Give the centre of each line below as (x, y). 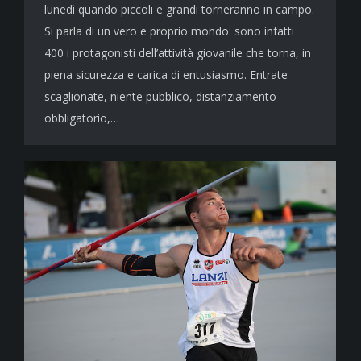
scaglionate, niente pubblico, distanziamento (160, 97)
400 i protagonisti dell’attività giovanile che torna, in (178, 53)
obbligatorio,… (82, 118)
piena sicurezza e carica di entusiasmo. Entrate (166, 75)
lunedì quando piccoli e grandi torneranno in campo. (179, 10)
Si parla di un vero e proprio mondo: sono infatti (169, 31)
